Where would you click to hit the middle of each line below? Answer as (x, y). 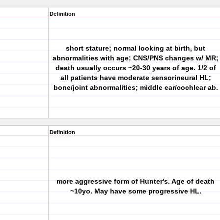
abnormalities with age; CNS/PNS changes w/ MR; (136, 58)
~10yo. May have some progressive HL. (136, 191)
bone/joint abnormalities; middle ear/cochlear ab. (136, 87)
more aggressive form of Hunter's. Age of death (136, 181)
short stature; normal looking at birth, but (136, 48)
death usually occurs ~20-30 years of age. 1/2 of (136, 68)
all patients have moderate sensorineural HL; (136, 78)
